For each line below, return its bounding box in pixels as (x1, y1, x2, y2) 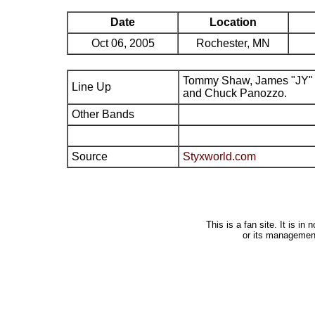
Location (210, 16, 257, 28)
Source (72, 150, 108, 162)
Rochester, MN (196, 37, 270, 49)
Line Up (72, 81, 111, 93)
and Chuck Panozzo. (183, 87, 287, 99)
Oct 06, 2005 (91, 37, 155, 49)
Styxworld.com (183, 150, 256, 162)
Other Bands (72, 108, 134, 120)
